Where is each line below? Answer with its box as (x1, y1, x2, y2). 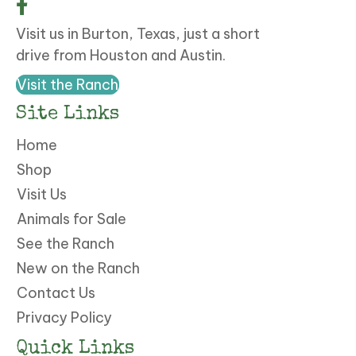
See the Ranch (17, 234, 114, 253)
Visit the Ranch (17, 75, 118, 95)
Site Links (16, 105, 119, 125)
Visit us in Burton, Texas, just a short (16, 25, 260, 44)
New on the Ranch (17, 259, 140, 278)
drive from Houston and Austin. (16, 46, 226, 65)
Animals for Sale (17, 210, 126, 229)
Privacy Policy (17, 308, 112, 327)
